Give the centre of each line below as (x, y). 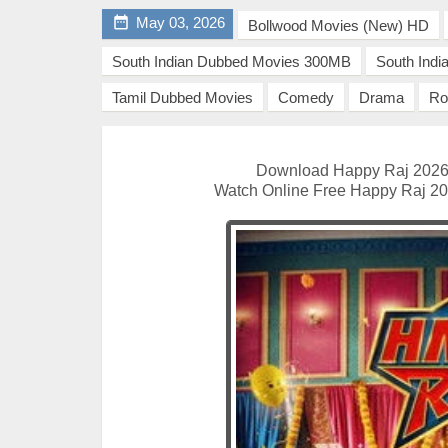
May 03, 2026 (180, 22)
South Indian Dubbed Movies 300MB (231, 61)
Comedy (306, 97)
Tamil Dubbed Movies (182, 97)
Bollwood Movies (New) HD (338, 25)
